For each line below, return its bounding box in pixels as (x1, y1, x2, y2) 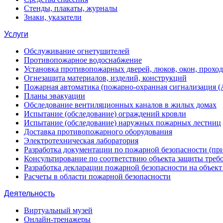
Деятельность (4, 189, 55, 198)
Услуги (4, 30, 28, 38)
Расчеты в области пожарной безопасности (24, 172, 171, 181)
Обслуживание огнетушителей (24, 47, 129, 55)
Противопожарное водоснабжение (24, 56, 142, 64)
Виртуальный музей (24, 206, 93, 215)
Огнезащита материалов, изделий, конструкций (24, 74, 187, 82)
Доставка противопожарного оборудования (24, 127, 172, 136)
